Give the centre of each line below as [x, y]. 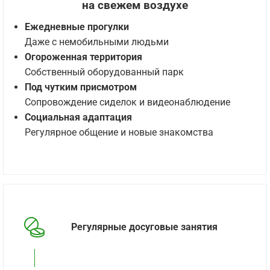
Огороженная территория [83, 57]
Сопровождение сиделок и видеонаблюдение [127, 102]
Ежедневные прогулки [77, 27]
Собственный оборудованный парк [104, 72]
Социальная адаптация [78, 117]
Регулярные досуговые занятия [144, 227]
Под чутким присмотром [81, 87]
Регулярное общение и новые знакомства [119, 132]
